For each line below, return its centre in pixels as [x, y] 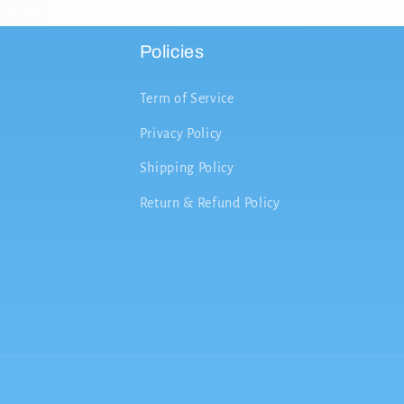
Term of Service [187, 99]
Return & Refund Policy [210, 202]
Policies [172, 52]
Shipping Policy [187, 168]
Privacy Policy [181, 133]
